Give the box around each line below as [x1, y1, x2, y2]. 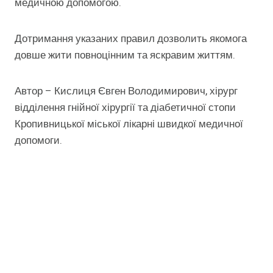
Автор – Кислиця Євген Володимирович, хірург [15, 83, 238, 99]
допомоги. [15, 133, 62, 149]
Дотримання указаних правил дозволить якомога [15, 31, 247, 47]
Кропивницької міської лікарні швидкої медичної [15, 116, 243, 132]
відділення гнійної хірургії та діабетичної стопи [15, 100, 236, 116]
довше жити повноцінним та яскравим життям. [15, 48, 235, 63]
